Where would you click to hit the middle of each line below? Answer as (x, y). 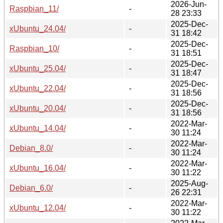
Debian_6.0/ (31, 188)
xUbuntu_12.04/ (38, 208)
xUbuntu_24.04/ (38, 28)
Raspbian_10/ (34, 48)
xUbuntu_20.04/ (38, 108)
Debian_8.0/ (31, 148)
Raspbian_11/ (34, 8)
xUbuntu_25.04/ (38, 68)
